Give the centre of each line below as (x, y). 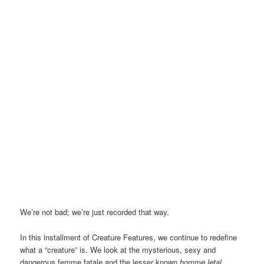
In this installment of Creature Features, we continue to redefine (129, 237)
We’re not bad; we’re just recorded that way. (95, 212)
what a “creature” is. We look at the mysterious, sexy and (118, 249)
